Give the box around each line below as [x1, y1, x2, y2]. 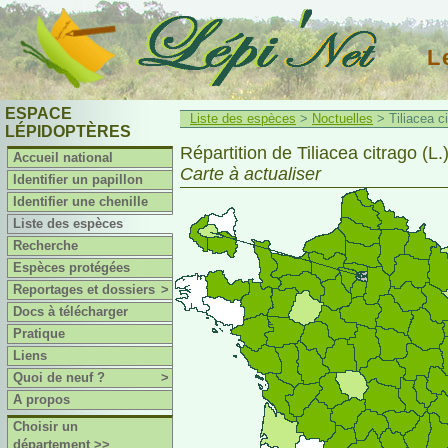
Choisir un [13, 419, 79, 434]
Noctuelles [312, 111, 373, 126]
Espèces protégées [13, 260, 131, 275]
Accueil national [13, 150, 114, 165]
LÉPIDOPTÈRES [5, 123, 131, 140]
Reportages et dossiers [13, 282, 156, 297]
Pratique [13, 326, 66, 341]
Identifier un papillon [13, 172, 144, 187]
